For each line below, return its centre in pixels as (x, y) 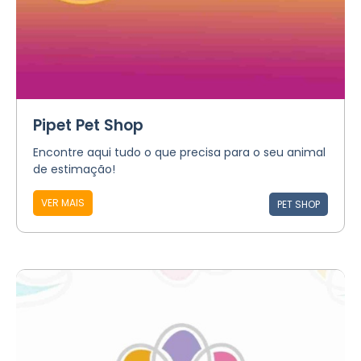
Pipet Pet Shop (88, 125)
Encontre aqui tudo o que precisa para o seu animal (179, 152)
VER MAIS (63, 203)
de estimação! (74, 169)
